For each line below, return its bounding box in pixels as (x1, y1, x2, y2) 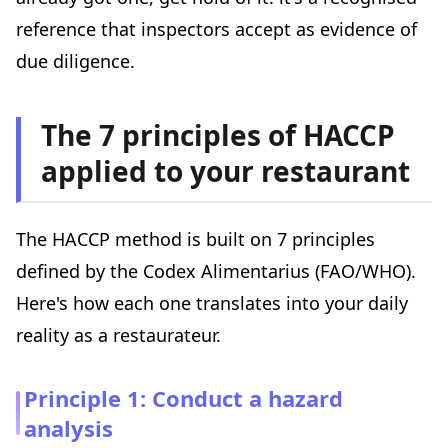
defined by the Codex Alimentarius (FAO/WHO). (16, 259, 416, 284)
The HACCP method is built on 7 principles (16, 227, 375, 252)
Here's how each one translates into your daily (16, 291, 408, 316)
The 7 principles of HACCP (41, 116, 395, 155)
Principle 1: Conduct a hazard (24, 383, 343, 414)
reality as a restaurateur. (16, 323, 221, 348)
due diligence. (16, 49, 135, 74)
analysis (24, 413, 113, 444)
